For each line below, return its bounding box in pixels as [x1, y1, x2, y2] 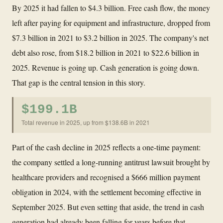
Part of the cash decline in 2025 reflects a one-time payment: [12, 141, 201, 152]
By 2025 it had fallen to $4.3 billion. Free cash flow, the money [12, 2, 210, 13]
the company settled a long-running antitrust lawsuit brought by [12, 156, 210, 167]
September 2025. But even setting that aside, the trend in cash [12, 201, 204, 212]
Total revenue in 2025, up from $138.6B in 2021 [21, 117, 150, 126]
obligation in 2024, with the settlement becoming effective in [12, 186, 201, 197]
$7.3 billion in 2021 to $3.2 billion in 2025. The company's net [12, 32, 209, 43]
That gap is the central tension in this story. [12, 77, 145, 88]
